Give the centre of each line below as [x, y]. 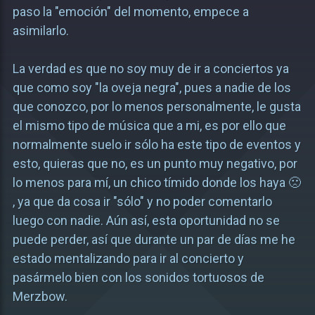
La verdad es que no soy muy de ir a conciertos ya [150, 69]
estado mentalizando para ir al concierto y [128, 258]
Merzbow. [40, 296]
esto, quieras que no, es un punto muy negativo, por [155, 163]
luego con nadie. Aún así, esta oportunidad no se [146, 220]
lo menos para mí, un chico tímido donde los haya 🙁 [156, 182]
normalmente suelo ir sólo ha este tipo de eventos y [156, 144]
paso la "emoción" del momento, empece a [130, 12]
